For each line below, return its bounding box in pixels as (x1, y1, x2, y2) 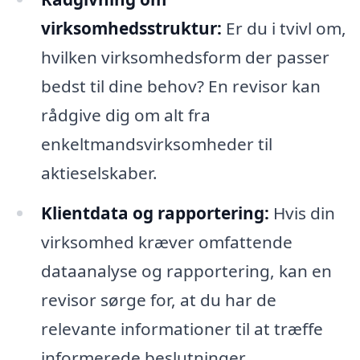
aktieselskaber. (40, 161, 157, 184)
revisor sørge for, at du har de (40, 288, 276, 311)
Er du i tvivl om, (221, 16, 346, 39)
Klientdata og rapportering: (40, 201, 269, 224)
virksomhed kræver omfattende (40, 230, 292, 253)
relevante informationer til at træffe (40, 317, 323, 340)
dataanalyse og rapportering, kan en (40, 259, 332, 282)
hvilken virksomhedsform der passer (40, 45, 329, 68)
